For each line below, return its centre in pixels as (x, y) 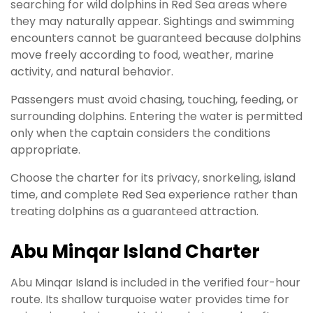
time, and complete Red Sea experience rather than (154, 194)
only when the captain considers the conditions (140, 133)
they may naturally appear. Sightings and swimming (152, 21)
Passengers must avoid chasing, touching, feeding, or (154, 99)
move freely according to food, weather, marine (142, 54)
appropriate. (45, 150)
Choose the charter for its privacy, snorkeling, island (153, 177)
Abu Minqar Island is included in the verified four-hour (155, 282)
